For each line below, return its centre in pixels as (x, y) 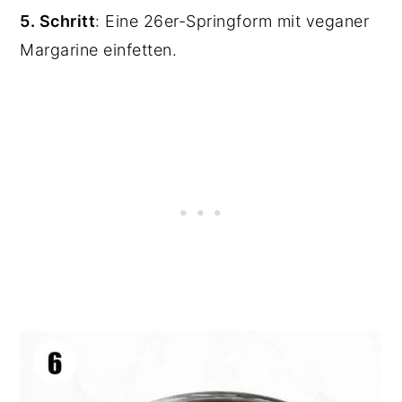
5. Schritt (58, 22)
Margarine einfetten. (99, 50)
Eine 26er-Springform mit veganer (237, 22)
